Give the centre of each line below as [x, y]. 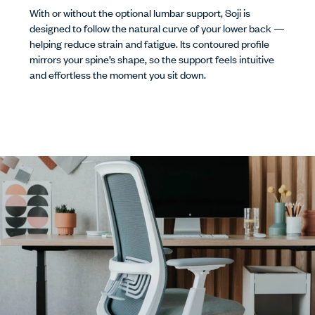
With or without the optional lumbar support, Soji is [140, 12]
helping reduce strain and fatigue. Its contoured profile [150, 43]
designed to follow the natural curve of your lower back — [157, 27]
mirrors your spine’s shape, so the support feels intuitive [152, 58]
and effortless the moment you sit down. [118, 74]
